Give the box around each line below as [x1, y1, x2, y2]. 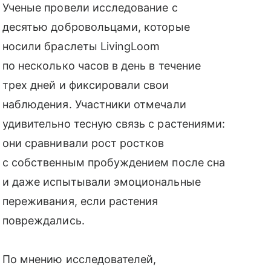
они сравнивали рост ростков [2, 136, 165, 149]
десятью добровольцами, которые [2, 20, 190, 33]
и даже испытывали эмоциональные [2, 175, 201, 188]
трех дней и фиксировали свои [2, 78, 169, 91]
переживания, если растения [2, 194, 158, 207]
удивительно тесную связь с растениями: [2, 117, 226, 130]
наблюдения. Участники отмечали [2, 97, 186, 111]
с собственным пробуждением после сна [2, 155, 225, 169]
